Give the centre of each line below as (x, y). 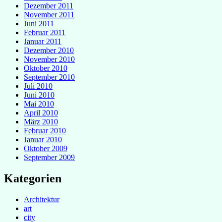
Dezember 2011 (49, 5)
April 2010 (41, 112)
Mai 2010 (39, 104)
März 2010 (41, 121)
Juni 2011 (39, 23)
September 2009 (49, 157)
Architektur (42, 199)
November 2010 (49, 59)
